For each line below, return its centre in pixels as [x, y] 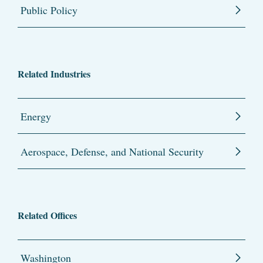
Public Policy [49, 10]
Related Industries [54, 74]
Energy [36, 117]
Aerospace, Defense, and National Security [112, 152]
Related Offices [47, 215]
